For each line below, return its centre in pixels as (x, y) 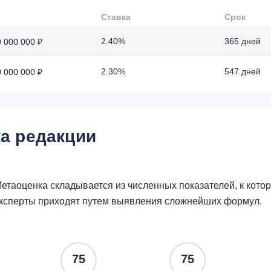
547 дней (243, 71)
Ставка (116, 17)
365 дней (243, 41)
